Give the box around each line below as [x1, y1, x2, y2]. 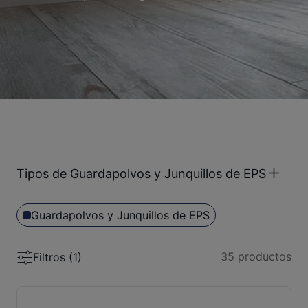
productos [234, 250, 291, 263]
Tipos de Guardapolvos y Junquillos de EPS [16, 166, 266, 181]
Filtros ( [33, 250, 73, 264]
